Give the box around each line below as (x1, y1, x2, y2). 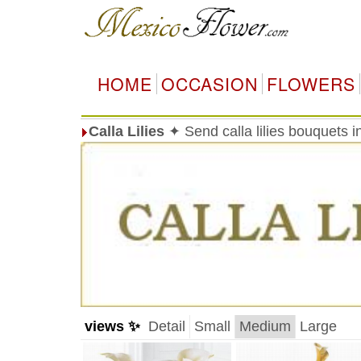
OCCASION (160, 72, 258, 96)
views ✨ (84, 318, 140, 334)
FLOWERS (266, 72, 355, 96)
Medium (239, 318, 291, 334)
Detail (147, 318, 185, 334)
